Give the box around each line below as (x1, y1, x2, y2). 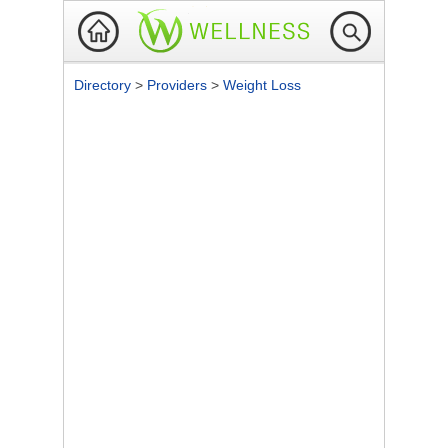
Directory (74, 77, 135, 93)
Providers (147, 77, 211, 93)
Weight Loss (223, 77, 301, 93)
